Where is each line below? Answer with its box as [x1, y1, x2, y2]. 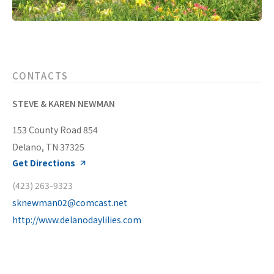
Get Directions [12, 157, 75, 169]
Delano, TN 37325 [12, 141, 84, 154]
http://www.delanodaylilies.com [12, 213, 141, 226]
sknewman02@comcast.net [12, 196, 127, 209]
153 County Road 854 [12, 124, 98, 136]
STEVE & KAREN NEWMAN [12, 97, 115, 110]
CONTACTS [12, 69, 68, 83]
